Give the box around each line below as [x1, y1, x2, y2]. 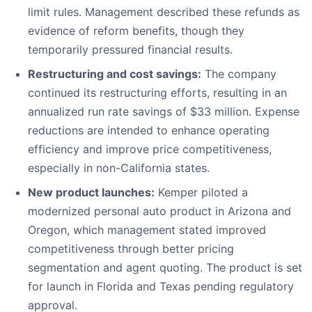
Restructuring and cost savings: [28, 67, 201, 81]
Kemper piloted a [155, 185, 248, 200]
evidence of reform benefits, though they [28, 24, 244, 38]
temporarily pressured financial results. [28, 42, 233, 57]
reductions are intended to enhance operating [28, 123, 270, 138]
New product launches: [28, 185, 155, 200]
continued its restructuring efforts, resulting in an [28, 86, 287, 100]
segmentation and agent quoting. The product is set [28, 260, 302, 275]
